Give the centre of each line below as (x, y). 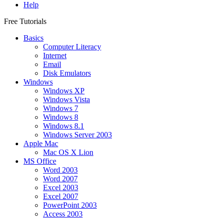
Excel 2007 (61, 196)
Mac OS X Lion (68, 152)
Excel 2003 (61, 187)
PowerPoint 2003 (70, 205)
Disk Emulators (67, 73)
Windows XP (64, 90)
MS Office (40, 161)
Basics (33, 38)
